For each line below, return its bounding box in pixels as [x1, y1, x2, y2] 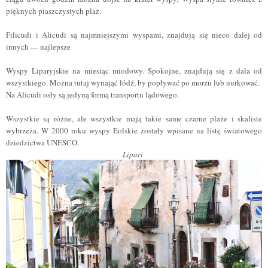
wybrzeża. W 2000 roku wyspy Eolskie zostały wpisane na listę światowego [6, 125, 262, 136]
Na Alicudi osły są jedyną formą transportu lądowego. [6, 89, 181, 100]
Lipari [123, 149, 145, 160]
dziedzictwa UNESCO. [6, 137, 79, 148]
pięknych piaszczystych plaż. [6, 5, 103, 16]
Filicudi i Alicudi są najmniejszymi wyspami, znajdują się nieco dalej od [6, 29, 262, 40]
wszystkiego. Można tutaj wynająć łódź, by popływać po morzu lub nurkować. [6, 77, 262, 88]
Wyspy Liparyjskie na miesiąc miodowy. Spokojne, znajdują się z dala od [6, 65, 262, 76]
